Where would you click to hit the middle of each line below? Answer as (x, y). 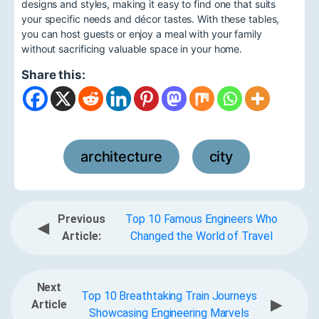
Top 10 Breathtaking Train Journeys (169, 296)
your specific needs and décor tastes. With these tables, (151, 19)
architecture (121, 156)
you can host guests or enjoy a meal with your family (142, 33)
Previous (82, 219)
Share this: (53, 74)
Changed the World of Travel (202, 236)
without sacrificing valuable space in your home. (132, 48)
